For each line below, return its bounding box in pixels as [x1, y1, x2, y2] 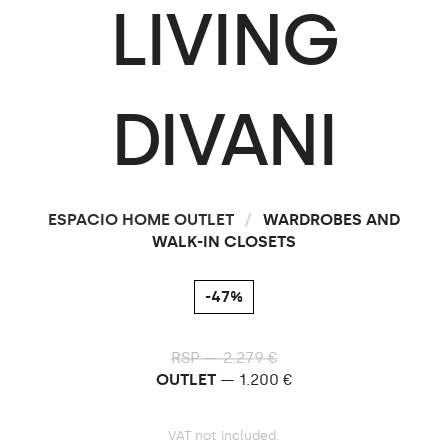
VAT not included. [168, 427, 280, 443]
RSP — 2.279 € [170, 347, 278, 367]
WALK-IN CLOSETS [152, 231, 296, 251]
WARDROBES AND [259, 209, 400, 229]
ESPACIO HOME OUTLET [48, 209, 234, 229]
